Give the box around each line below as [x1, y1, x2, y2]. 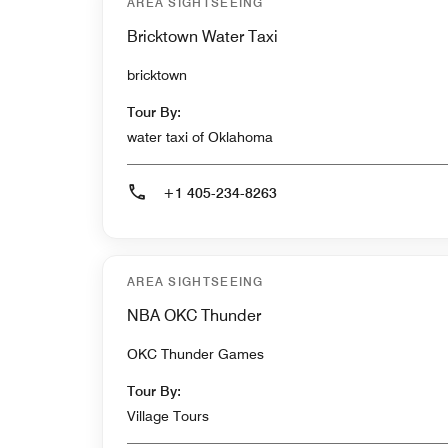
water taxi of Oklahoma [127, 129, 273, 146]
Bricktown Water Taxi [127, 27, 278, 47]
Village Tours [127, 408, 209, 425]
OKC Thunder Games [127, 346, 264, 363]
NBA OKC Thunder [127, 306, 261, 326]
